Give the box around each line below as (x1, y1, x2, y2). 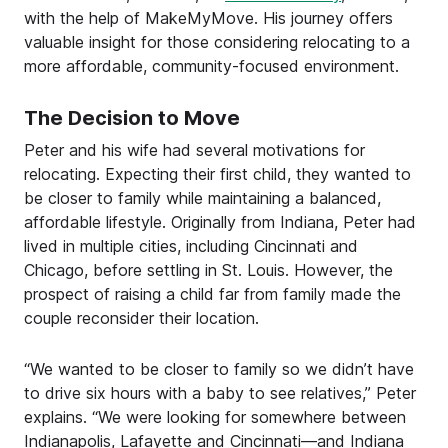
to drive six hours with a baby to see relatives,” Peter (24, 383, 416, 404)
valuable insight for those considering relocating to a (24, 31, 410, 52)
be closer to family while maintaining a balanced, (24, 187, 381, 208)
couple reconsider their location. (24, 307, 259, 328)
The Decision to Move (24, 105, 240, 130)
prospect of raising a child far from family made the (24, 283, 401, 304)
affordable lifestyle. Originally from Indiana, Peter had (24, 211, 416, 232)
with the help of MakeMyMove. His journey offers (24, 7, 393, 28)
